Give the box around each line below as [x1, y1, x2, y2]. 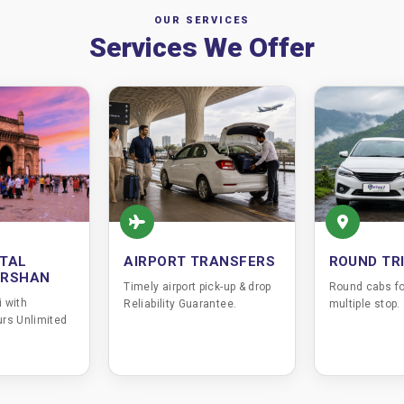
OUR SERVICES [154, 14, 250, 26]
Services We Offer [88, 32, 316, 63]
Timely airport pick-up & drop [124, 280, 271, 293]
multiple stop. [328, 298, 400, 310]
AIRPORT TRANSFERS [124, 253, 276, 270]
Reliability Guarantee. [124, 298, 237, 310]
